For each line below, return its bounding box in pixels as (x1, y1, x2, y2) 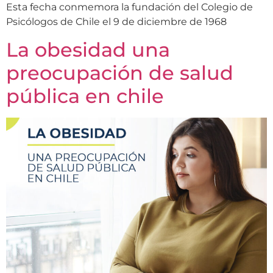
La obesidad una (6, 37, 170, 62)
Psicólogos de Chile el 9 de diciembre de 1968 (6, 16, 227, 28)
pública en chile (6, 83, 164, 108)
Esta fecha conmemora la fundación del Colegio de (6, 1, 253, 13)
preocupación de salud (6, 60, 233, 85)
